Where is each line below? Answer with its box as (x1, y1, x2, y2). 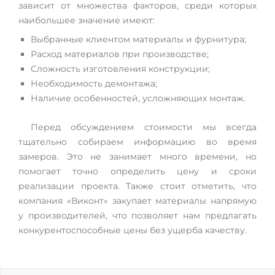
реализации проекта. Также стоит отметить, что (18, 180, 257, 192)
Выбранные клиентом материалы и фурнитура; (31, 34, 246, 45)
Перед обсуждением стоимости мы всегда (31, 122, 257, 133)
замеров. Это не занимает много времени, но (18, 151, 257, 162)
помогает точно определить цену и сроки (18, 166, 257, 177)
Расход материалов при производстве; (31, 48, 209, 60)
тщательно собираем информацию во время (18, 136, 257, 147)
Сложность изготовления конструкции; (31, 63, 210, 74)
